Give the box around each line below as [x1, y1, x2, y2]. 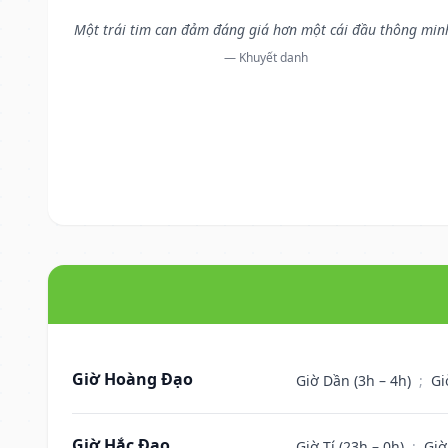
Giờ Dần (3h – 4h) [296, 370, 415, 390]
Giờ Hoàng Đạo [72, 367, 193, 390]
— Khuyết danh [223, 48, 308, 66]
